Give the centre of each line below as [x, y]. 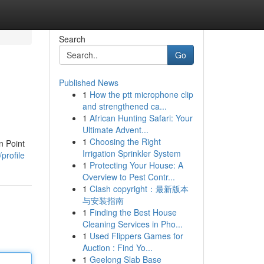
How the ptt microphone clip [141, 94]
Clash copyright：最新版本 [139, 189]
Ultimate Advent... [115, 130]
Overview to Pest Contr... [128, 177]
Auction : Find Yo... [117, 247]
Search [72, 39]
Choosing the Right [125, 141]
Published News [88, 82]
